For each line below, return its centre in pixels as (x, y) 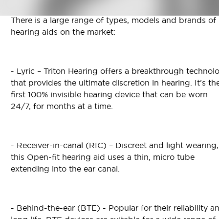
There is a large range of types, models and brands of (113, 20)
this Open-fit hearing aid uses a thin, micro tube (103, 157)
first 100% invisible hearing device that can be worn (109, 95)
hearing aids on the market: (63, 32)
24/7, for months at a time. (62, 106)
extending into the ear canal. (65, 169)
